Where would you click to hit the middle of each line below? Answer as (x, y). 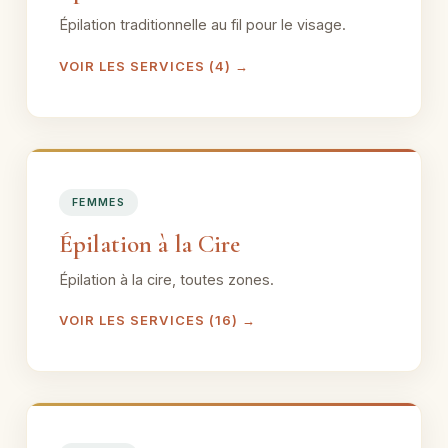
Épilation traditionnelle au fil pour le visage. (202, 24)
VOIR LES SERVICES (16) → (157, 320)
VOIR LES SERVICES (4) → (154, 65)
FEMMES (99, 202)
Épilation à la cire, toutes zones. (166, 279)
